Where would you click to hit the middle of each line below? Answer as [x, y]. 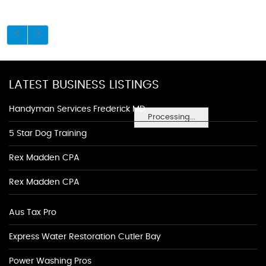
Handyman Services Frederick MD [77, 109]
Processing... [171, 117]
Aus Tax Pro [33, 213]
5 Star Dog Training [48, 134]
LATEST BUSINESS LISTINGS [84, 85]
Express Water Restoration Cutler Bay [85, 237]
